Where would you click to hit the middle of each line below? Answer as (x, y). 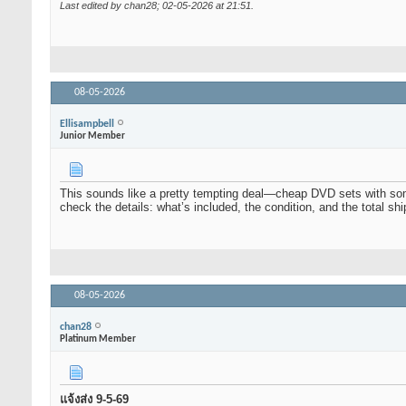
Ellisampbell (87, 124)
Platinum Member (98, 339)
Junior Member (92, 136)
